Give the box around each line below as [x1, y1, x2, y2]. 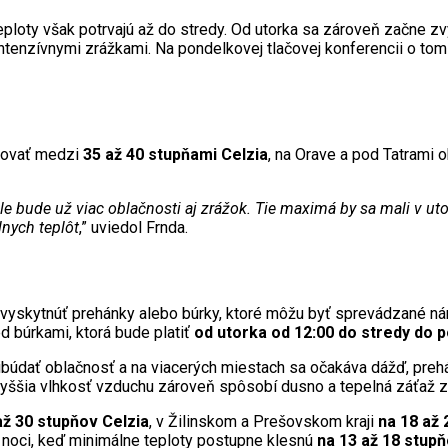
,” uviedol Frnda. [79, 217, 188, 237]
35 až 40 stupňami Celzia [83, 144, 268, 164]
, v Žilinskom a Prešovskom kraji [149, 412, 378, 432]
